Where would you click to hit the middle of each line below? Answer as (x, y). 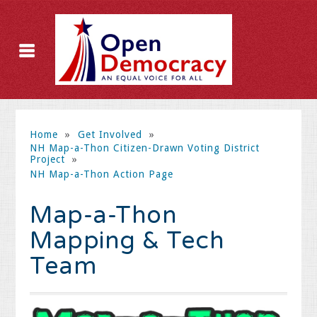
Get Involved (111, 134)
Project (48, 159)
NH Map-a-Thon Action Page (102, 174)
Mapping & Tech (127, 241)
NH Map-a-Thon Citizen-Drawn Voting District (145, 148)
